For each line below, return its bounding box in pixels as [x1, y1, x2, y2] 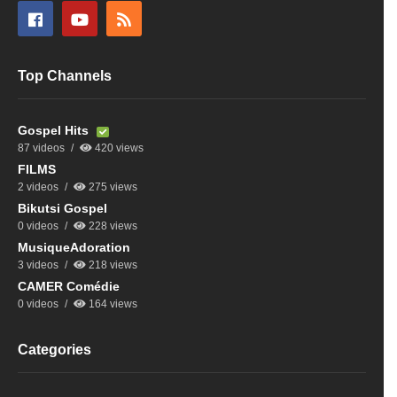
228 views [86, 220, 137, 233]
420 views [92, 142, 144, 155]
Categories [18, 342, 91, 358]
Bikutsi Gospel [18, 201, 107, 216]
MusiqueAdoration [18, 240, 130, 255]
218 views [86, 259, 137, 272]
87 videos [18, 142, 65, 155]
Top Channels [18, 68, 112, 84]
